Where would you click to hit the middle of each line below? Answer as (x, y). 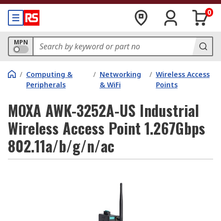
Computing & (49, 74)
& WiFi (110, 85)
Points (166, 85)
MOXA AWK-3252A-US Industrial (103, 110)
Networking (120, 74)
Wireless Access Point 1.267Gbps (107, 128)
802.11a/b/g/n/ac (61, 146)
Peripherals (46, 85)
